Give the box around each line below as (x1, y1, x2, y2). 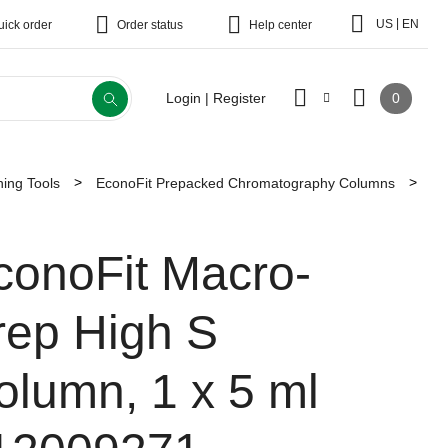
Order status (117, 18, 183, 32)
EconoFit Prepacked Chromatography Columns (96, 174, 395, 191)
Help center (249, 18, 312, 32)
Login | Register (166, 90, 266, 106)
